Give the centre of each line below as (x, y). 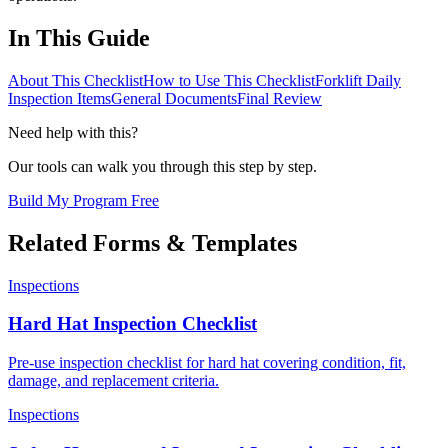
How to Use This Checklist (229, 80)
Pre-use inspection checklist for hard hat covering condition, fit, (207, 362)
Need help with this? (73, 132)
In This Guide (79, 37)
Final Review (279, 98)
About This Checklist (75, 80)
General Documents (174, 98)
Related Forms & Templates (152, 242)
